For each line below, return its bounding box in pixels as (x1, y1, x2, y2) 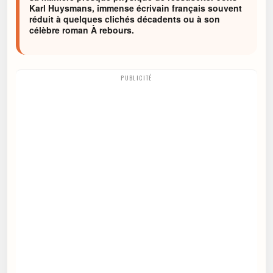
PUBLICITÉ (121, 73, 152, 83)
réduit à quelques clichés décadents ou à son (29, 13, 220, 25)
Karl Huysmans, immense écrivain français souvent (29, 2, 242, 14)
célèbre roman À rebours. (29, 24, 134, 36)
